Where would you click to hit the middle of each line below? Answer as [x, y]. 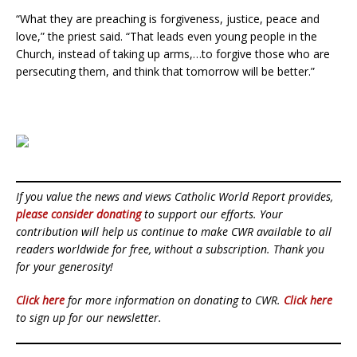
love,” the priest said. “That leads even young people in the [167, 37]
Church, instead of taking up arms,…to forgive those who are [173, 54]
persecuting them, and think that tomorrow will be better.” [165, 72]
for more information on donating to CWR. [174, 300]
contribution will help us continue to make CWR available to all [174, 232]
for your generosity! [65, 267]
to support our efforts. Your [212, 214]
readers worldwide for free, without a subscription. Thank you [170, 249]
